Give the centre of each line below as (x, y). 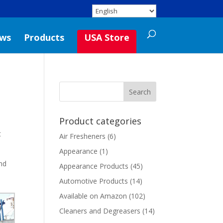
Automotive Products (94, 181)
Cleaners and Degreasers (100, 211)
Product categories (101, 121)
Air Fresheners (83, 136)
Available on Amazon (93, 196)
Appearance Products (94, 166)
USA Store (107, 37)
